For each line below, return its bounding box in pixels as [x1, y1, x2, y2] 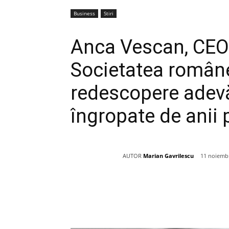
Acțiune [95, 189, 117, 197]
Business [74, 10, 95, 17]
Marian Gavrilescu [143, 151, 194, 159]
